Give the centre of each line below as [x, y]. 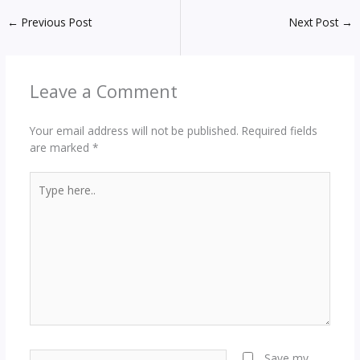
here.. [43, 197]
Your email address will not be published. [134, 130]
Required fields [279, 130]
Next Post [315, 22]
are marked [61, 147]
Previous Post [55, 22]
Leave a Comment [103, 91]
